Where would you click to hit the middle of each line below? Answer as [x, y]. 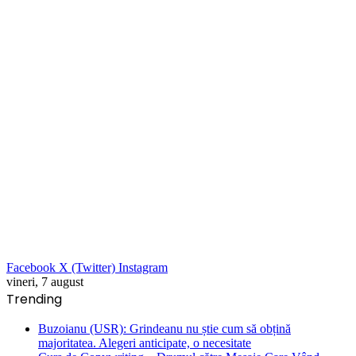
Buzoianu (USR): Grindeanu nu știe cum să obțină [164, 329]
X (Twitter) [87, 267]
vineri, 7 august [45, 282]
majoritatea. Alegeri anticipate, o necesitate [145, 343]
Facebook [31, 267]
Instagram [143, 267]
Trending [34, 299]
